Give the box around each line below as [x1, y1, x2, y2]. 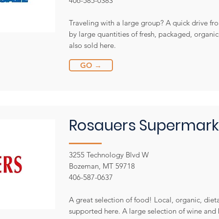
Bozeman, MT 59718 [69, 161, 135, 171]
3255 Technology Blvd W [69, 150, 149, 159]
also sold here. [69, 41, 116, 50]
